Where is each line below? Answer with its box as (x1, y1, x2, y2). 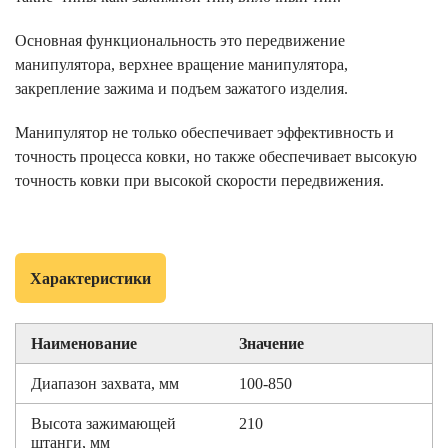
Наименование (31, 335, 137, 352)
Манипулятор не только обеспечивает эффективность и (15, 124, 394, 141)
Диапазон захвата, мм (31, 375, 179, 392)
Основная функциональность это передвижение (15, 32, 345, 49)
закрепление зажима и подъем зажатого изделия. (15, 80, 348, 97)
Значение (239, 335, 304, 352)
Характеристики (30, 269, 151, 287)
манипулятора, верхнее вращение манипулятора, (15, 56, 348, 73)
